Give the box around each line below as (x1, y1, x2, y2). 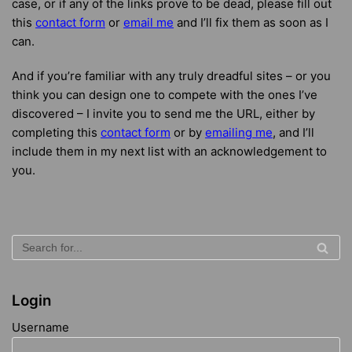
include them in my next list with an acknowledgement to (12, 144, 327, 159)
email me (123, 15, 174, 30)
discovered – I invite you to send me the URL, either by (12, 106, 315, 121)
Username (12, 320, 69, 335)
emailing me (205, 125, 273, 140)
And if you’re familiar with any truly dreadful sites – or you (12, 68, 331, 83)
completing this (12, 125, 101, 140)
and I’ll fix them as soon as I (174, 15, 328, 30)
